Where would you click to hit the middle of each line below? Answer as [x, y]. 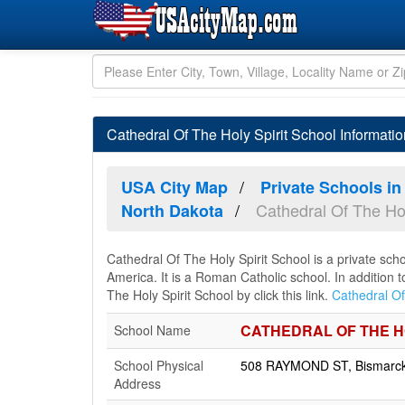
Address [137, 383]
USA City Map [174, 187]
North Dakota [172, 211]
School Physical [159, 365]
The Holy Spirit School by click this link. [219, 295]
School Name [152, 330]
